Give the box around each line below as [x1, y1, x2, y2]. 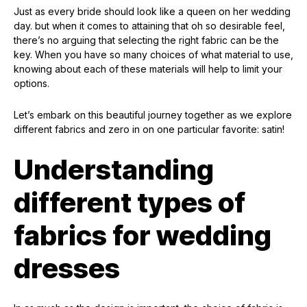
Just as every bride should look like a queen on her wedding [14, 5, 291, 18]
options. [14, 77, 49, 90]
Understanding [14, 153, 214, 187]
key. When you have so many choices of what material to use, [14, 49, 293, 61]
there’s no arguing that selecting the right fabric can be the [14, 34, 279, 47]
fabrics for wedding [14, 219, 271, 253]
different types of [14, 186, 245, 220]
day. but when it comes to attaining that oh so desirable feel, [14, 20, 285, 32]
